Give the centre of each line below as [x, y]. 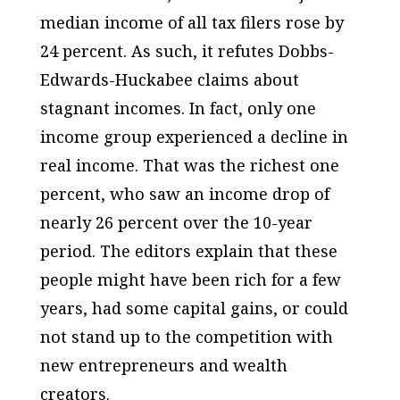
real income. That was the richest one [189, 165]
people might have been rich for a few [190, 279]
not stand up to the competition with [186, 337]
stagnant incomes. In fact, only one [178, 108]
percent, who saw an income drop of [184, 194]
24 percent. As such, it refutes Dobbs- [187, 51]
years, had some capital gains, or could [194, 308]
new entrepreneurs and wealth [163, 365]
